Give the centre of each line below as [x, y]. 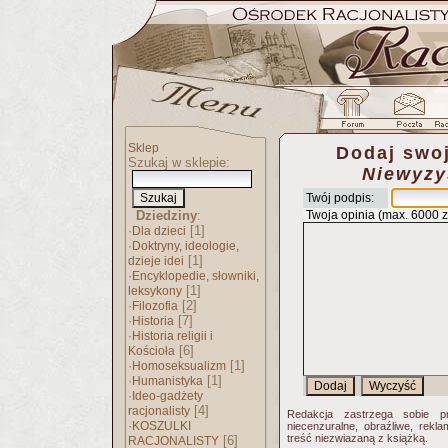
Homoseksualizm [179, 366]
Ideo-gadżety [167, 396]
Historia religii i [172, 336]
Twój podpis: [338, 198]
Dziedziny [166, 215]
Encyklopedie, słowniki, [195, 276]
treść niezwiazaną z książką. [357, 438]
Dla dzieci [159, 231]
